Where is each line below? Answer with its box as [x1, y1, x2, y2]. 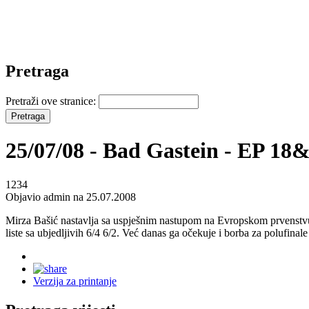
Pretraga [6, 61, 69, 80]
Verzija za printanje [33, 275, 117, 287]
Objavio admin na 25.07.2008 [6, 190, 136, 203]
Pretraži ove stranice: [6, 94, 99, 107]
